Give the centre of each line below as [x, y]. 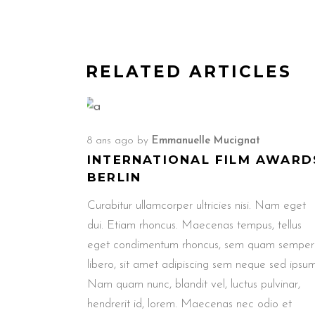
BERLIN [115, 177]
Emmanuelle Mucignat [206, 141]
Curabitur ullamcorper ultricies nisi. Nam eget [197, 205]
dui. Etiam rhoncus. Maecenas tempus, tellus [194, 225]
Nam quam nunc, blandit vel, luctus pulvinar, [194, 284]
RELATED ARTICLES [189, 71]
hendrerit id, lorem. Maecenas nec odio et [189, 304]
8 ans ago [110, 141]
